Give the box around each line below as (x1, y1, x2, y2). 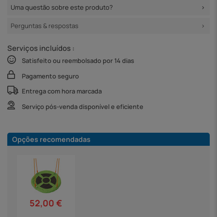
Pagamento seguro (22, 71, 79, 80)
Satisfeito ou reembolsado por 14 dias (22, 56, 134, 65)
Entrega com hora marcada (22, 87, 102, 96)
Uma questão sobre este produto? (11, 3, 113, 12)
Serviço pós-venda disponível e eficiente (22, 102, 143, 111)
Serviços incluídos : (7, 43, 75, 53)
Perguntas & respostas (11, 21, 78, 31)
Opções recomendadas (12, 134, 91, 144)
